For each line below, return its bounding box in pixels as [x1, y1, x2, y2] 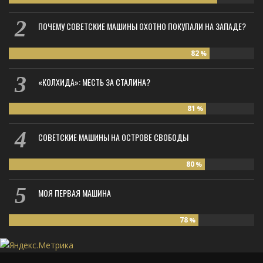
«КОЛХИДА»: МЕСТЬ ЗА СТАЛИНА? [38, 75, 150, 88]
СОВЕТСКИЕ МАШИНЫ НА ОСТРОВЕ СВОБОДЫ [38, 131, 188, 144]
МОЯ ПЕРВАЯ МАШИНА [38, 186, 111, 199]
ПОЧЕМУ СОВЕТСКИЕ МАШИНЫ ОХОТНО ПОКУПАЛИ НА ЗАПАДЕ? [38, 20, 246, 33]
